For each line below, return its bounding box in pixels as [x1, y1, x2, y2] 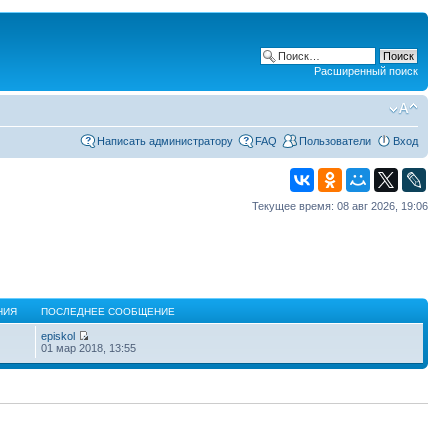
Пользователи [299, 134, 371, 147]
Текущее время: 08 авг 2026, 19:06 [252, 199, 428, 212]
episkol [41, 329, 76, 342]
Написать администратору [97, 134, 233, 147]
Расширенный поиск [314, 65, 418, 77]
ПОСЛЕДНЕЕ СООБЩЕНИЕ [41, 305, 176, 317]
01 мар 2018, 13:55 [41, 341, 137, 354]
